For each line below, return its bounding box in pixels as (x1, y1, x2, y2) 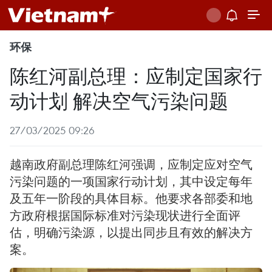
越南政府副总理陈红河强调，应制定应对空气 (10, 157, 253, 172)
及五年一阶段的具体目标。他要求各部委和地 (10, 191, 253, 206)
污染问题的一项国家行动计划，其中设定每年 (10, 174, 253, 189)
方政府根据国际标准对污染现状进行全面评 (10, 208, 240, 223)
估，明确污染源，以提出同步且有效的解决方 (10, 225, 253, 240)
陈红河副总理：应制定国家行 (10, 62, 262, 88)
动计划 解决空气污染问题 (10, 87, 228, 113)
